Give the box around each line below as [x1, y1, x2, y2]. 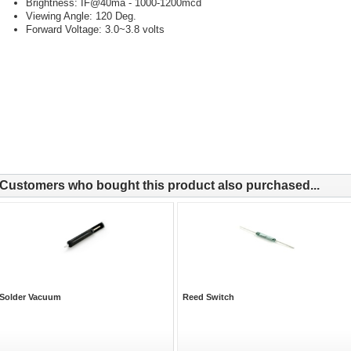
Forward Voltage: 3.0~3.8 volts [25, 23, 165, 35]
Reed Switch [182, 291, 234, 302]
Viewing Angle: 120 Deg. [25, 9, 136, 22]
